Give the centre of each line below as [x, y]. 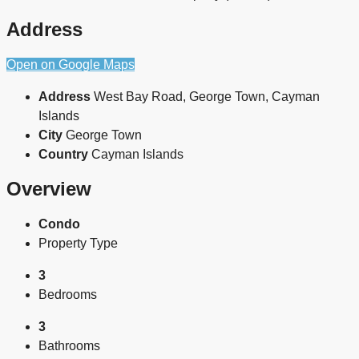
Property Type [78, 244]
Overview [49, 189]
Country [63, 154]
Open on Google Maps [71, 64]
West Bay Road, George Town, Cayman [207, 96]
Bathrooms [69, 346]
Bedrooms [68, 295]
